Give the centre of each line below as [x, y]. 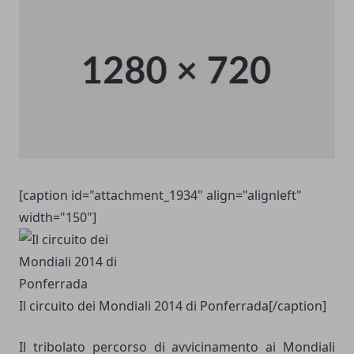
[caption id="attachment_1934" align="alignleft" [160, 195]
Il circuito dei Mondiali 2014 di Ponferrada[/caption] [173, 305]
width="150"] [58, 217]
